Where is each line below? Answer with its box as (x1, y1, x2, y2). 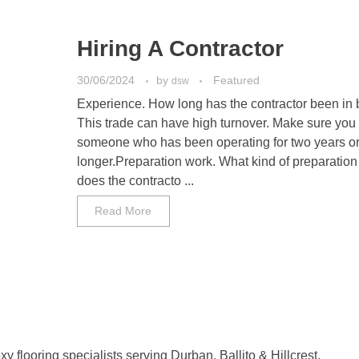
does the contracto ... (76, 174, 194, 188)
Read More (95, 204, 152, 218)
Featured (212, 74, 260, 87)
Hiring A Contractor (76, 36, 284, 61)
